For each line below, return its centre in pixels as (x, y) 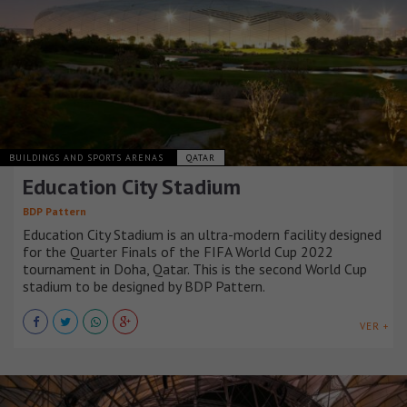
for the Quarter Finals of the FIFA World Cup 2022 (178, 251)
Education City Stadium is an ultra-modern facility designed (202, 234)
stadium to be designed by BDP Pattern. (144, 286)
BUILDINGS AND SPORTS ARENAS (88, 157)
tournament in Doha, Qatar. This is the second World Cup (195, 268)
